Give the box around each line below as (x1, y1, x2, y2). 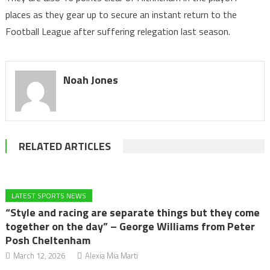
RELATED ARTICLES (18, 137, 111, 154)
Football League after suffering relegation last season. (5, 24, 230, 39)
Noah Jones (63, 72, 118, 88)
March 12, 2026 (13, 249, 66, 262)
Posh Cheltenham (5, 231, 91, 248)
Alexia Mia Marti (85, 249, 139, 262)
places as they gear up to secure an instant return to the (5, 7, 237, 22)
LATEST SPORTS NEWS (11, 189, 87, 201)
